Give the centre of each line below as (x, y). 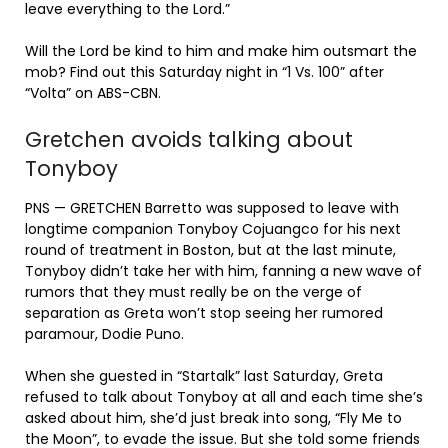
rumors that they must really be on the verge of (193, 292)
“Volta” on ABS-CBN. (93, 93)
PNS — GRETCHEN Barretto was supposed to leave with (212, 208)
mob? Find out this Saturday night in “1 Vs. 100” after (204, 72)
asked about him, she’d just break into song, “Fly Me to (213, 418)
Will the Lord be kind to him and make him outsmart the (221, 51)
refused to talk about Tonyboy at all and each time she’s (224, 397)
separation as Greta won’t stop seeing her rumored (204, 313)
